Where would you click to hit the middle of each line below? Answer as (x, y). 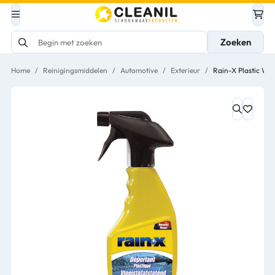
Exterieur (185, 70)
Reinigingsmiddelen (75, 70)
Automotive (139, 70)
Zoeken (236, 42)
